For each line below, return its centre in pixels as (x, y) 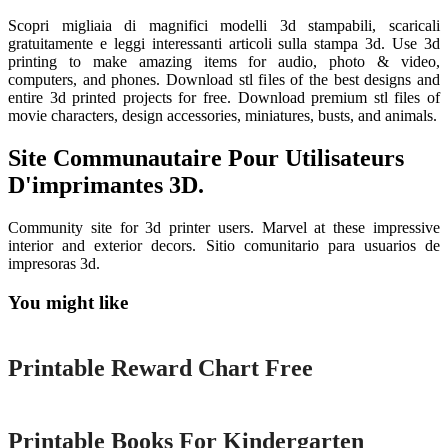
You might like (68, 302)
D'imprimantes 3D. (106, 184)
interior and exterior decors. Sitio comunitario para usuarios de (224, 245)
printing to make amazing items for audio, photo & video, (224, 62)
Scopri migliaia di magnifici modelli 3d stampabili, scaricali (224, 26)
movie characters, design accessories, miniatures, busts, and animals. (222, 116)
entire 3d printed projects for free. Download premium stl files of (224, 98)
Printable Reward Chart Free (160, 368)
